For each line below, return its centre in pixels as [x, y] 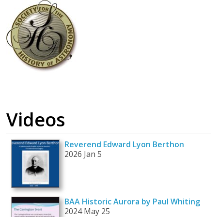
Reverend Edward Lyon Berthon [124, 145]
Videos [36, 119]
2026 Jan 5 [83, 154]
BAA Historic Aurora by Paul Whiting [132, 202]
